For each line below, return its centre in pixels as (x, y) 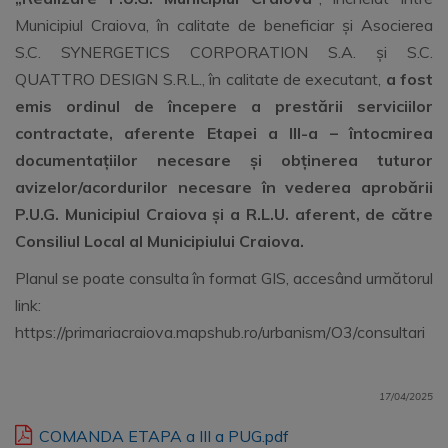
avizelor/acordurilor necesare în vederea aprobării (224, 187)
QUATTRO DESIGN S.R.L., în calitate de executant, (200, 79)
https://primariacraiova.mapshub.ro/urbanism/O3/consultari (220, 332)
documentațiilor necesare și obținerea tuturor (224, 160)
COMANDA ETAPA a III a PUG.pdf (162, 436)
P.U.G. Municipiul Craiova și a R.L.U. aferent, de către (224, 214)
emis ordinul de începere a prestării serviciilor (224, 106)
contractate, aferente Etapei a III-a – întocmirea (224, 133)
